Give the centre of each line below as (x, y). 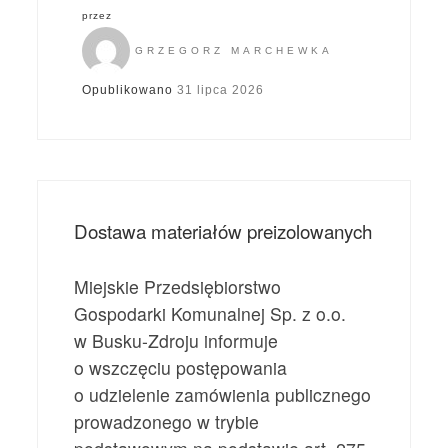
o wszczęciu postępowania (181, 368)
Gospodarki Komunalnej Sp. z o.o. (210, 314)
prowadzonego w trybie (167, 422)
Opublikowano (130, 89)
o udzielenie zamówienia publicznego (223, 395)
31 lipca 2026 (221, 89)
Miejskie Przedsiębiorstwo (178, 287)
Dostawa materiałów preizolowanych (223, 231)
